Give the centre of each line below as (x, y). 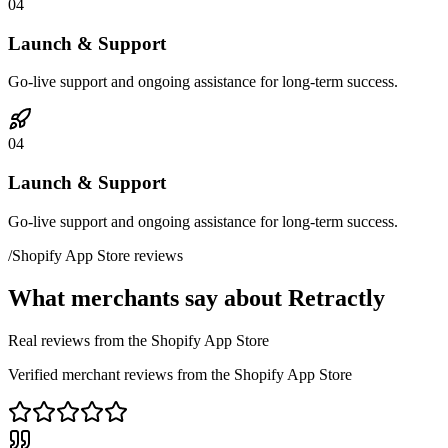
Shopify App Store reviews (97, 255)
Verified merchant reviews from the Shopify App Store (180, 374)
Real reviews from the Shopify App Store (138, 340)
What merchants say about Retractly (196, 297)
